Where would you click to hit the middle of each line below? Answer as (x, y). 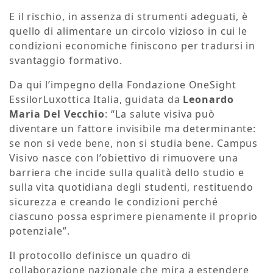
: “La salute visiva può (160, 114)
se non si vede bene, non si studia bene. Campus (134, 144)
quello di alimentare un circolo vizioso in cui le (129, 31)
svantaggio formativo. (66, 61)
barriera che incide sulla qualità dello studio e (127, 173)
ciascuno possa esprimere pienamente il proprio (134, 217)
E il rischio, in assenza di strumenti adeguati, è (129, 17)
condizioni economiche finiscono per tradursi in (133, 46)
